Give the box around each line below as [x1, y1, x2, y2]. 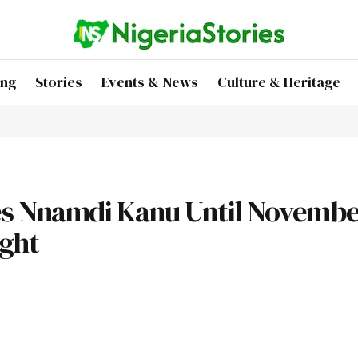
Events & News [101, 72, 198, 93]
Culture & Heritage [217, 72, 340, 93]
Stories [35, 72, 82, 93]
